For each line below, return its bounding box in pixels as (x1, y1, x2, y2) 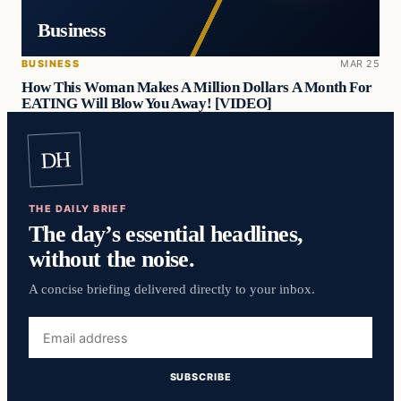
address (28, 338, 79, 355)
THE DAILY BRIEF (29, 201, 127, 215)
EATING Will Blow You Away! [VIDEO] (21, 94, 272, 112)
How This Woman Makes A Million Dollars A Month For (21, 78, 372, 96)
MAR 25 (340, 56, 380, 70)
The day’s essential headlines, (29, 220, 303, 248)
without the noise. (29, 245, 195, 273)
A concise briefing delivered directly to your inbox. (29, 281, 315, 296)
